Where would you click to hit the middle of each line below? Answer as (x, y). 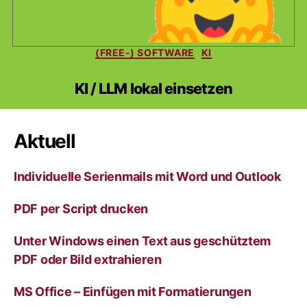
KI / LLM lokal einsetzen (153, 89)
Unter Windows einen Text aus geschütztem (143, 241)
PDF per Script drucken (81, 209)
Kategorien (184, 49)
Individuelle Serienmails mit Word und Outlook (147, 177)
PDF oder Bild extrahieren (88, 260)
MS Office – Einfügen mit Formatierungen (133, 292)
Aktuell (45, 142)
